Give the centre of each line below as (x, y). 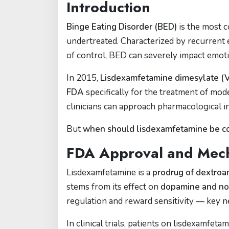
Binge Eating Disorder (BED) (122, 27)
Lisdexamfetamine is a (109, 173)
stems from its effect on (113, 187)
